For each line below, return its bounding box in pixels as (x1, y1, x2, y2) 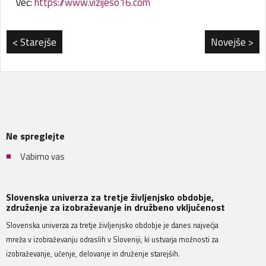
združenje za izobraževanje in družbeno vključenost (6, 199, 225, 214)
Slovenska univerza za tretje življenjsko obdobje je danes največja (6, 220, 218, 232)
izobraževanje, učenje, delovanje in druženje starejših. (6, 248, 180, 260)
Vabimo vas (20, 149, 65, 163)
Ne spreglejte (6, 128, 65, 143)
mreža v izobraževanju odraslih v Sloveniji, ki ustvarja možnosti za (6, 234, 218, 246)
